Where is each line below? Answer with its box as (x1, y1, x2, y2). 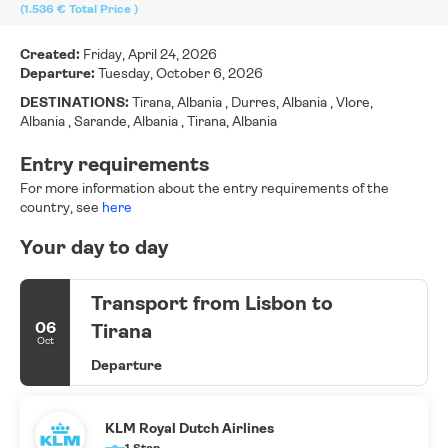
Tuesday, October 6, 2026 (98, 65, 263, 82)
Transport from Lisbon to (91, 292, 333, 316)
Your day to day (20, 236, 168, 260)
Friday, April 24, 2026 (83, 46, 217, 63)
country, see (20, 199, 99, 216)
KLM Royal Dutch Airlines (105, 420, 274, 437)
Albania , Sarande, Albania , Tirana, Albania (20, 113, 277, 130)
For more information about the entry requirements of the (20, 180, 389, 197)
